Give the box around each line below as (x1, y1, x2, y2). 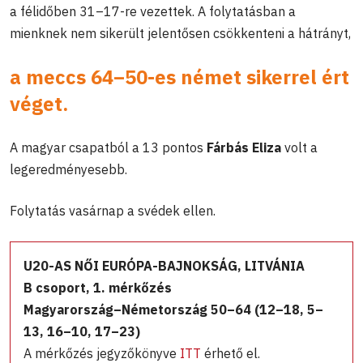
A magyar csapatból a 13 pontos (10, 139, 207, 156)
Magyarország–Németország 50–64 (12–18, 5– (23, 301, 323, 318)
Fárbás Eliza (207, 139, 284, 156)
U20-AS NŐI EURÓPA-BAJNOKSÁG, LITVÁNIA (23, 258, 305, 275)
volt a (284, 139, 318, 156)
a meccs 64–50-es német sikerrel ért (10, 64, 349, 91)
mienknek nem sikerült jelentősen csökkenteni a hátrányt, (10, 25, 351, 42)
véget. (10, 91, 68, 117)
